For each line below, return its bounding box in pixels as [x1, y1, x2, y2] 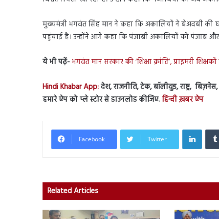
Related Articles [47, 185, 98, 197]
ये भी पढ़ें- [43, 56, 70, 68]
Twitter [148, 134, 167, 143]
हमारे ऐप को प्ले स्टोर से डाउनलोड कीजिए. [43, 93, 160, 106]
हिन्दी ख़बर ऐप [160, 93, 203, 106]
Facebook [79, 134, 105, 143]
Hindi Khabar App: [43, 81, 99, 93]
